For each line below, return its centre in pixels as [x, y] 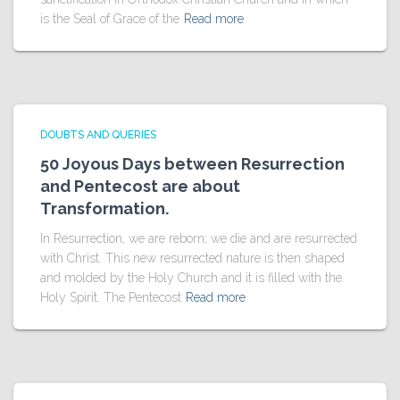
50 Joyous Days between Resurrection [192, 164]
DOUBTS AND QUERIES [98, 135]
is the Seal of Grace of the [110, 19]
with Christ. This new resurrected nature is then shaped [192, 258]
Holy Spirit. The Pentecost [111, 297]
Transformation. [104, 208]
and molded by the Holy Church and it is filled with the [191, 278]
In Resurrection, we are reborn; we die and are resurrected [199, 238]
